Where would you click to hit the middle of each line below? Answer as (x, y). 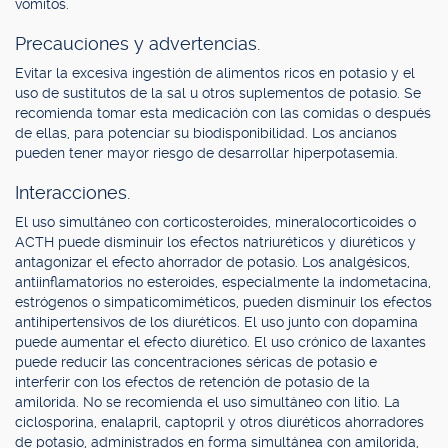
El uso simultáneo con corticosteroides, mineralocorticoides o (215, 222)
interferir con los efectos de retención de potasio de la (192, 382)
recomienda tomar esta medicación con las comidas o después (223, 113)
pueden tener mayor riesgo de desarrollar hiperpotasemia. (206, 153)
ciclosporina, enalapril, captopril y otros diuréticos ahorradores (219, 422)
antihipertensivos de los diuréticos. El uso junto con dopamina (216, 322)
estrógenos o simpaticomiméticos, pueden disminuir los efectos (223, 302)
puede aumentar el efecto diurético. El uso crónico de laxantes (220, 342)
